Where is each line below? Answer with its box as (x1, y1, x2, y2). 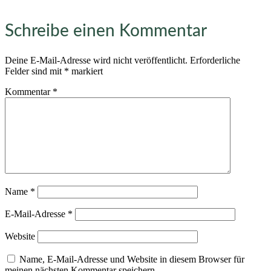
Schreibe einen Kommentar (5, 22, 207, 39)
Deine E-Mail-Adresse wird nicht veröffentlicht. (5, 55, 188, 66)
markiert (69, 66, 103, 77)
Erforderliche (190, 55, 240, 66)
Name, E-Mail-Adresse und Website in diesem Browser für (19, 254, 244, 265)
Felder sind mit (5, 66, 64, 77)
